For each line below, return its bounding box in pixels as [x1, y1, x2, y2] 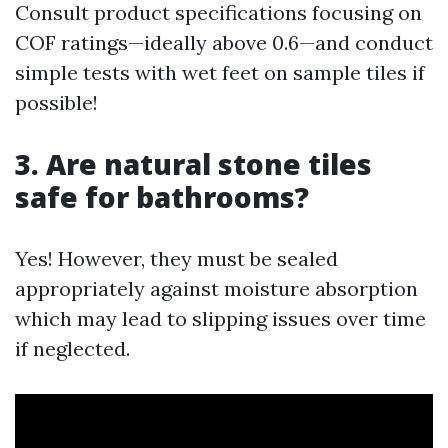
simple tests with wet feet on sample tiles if [15, 60, 425, 85]
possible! [15, 90, 98, 115]
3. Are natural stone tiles [15, 145, 372, 183]
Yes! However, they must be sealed [15, 246, 338, 271]
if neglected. [15, 336, 130, 361]
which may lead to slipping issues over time [15, 306, 426, 331]
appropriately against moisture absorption [15, 276, 418, 301]
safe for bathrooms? [15, 178, 309, 216]
